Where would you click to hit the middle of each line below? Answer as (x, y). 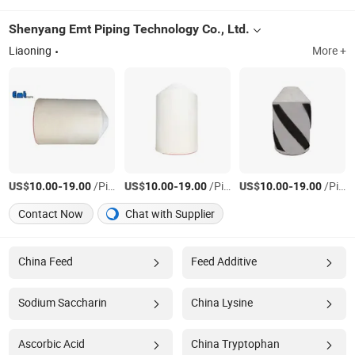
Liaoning (31, 50)
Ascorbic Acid (51, 344)
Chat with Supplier (169, 214)
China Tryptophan (235, 344)
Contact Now (51, 214)
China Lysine (221, 302)
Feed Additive (223, 261)
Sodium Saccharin (62, 302)
